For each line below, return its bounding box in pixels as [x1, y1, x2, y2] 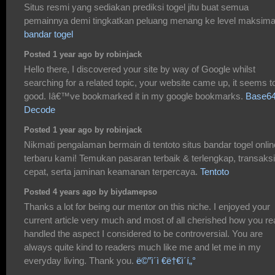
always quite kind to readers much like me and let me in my [24, 241, 261, 252]
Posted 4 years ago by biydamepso [24, 188, 157, 197]
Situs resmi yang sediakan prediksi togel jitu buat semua [24, 1, 249, 12]
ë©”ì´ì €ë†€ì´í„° [136, 255, 196, 266]
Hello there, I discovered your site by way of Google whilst [24, 63, 255, 74]
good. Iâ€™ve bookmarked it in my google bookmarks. [24, 90, 246, 101]
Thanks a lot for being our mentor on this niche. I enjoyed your [24, 201, 270, 212]
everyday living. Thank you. [24, 255, 136, 266]
